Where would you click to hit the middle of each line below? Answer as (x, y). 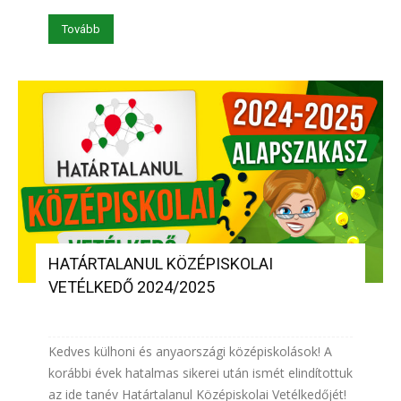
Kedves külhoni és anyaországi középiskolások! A (190, 351)
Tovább (81, 30)
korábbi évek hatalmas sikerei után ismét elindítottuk (200, 372)
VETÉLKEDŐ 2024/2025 (132, 286)
